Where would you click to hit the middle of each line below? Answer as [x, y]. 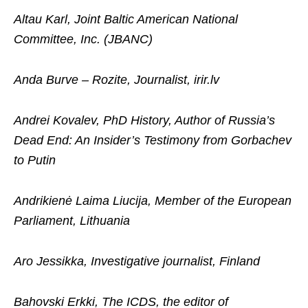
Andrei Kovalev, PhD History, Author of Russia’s [144, 120]
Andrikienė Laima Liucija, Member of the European [153, 201]
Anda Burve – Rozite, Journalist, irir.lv [117, 80]
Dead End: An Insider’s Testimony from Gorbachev [153, 140]
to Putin [35, 160]
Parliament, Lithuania [72, 221]
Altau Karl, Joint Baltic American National [126, 19]
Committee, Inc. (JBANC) [83, 39]
